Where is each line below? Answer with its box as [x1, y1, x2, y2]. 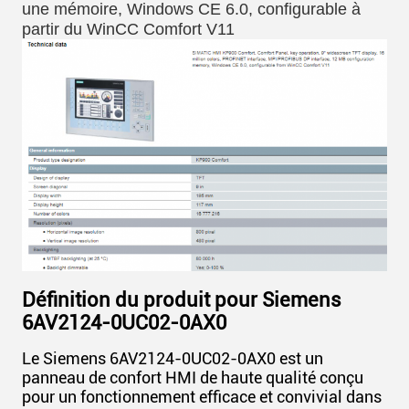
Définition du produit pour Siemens [22, 288, 341, 311]
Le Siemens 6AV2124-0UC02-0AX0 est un [22, 348, 323, 368]
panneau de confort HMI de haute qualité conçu [22, 367, 363, 387]
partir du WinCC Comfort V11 [22, 20, 235, 38]
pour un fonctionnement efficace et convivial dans [22, 386, 382, 406]
